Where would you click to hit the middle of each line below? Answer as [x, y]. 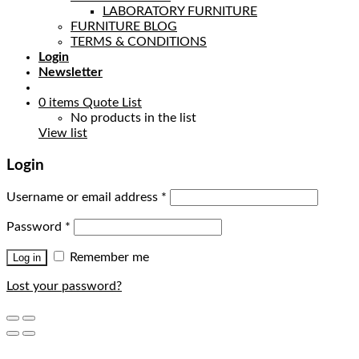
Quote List [112, 103]
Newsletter [71, 72]
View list [63, 133]
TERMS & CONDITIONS [139, 42]
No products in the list [133, 118]
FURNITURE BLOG [124, 26]
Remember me [109, 258]
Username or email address [84, 198]
